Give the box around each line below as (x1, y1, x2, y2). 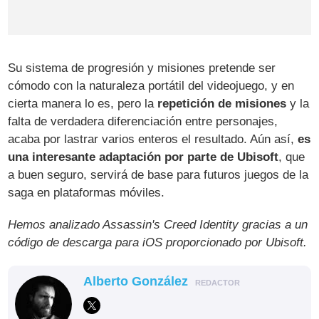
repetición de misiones (157, 97, 287, 111)
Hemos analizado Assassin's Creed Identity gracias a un (8, 218, 308, 232)
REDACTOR (195, 278, 241, 288)
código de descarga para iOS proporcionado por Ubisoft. (8, 236, 308, 250)
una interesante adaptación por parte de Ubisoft (8, 150, 279, 164)
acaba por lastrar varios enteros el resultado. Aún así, (8, 132, 298, 147)
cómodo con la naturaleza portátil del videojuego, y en (8, 79, 295, 93)
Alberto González (83, 274, 189, 289)
